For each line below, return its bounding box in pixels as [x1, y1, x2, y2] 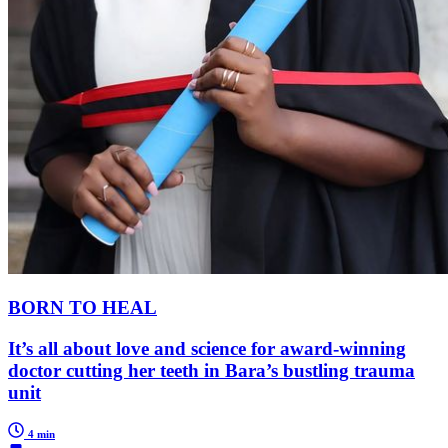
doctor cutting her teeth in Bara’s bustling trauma [8, 359, 415, 381]
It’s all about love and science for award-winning [8, 337, 406, 359]
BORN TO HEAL [8, 296, 157, 318]
